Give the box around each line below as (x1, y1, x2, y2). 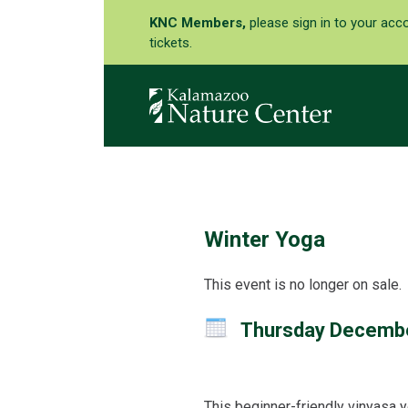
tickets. (149, 34, 192, 51)
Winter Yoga (203, 227, 325, 252)
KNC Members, (149, 14, 250, 31)
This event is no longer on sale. (203, 276, 402, 293)
